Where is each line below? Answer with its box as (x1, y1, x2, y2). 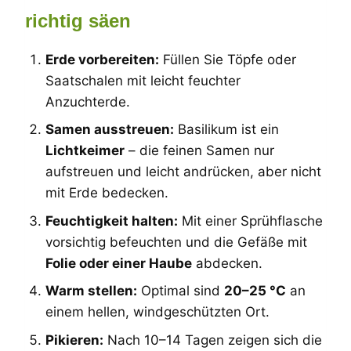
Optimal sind (136, 283, 224, 299)
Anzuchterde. (45, 93, 130, 110)
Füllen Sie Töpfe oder (158, 51, 296, 67)
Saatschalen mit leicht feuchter (45, 72, 241, 89)
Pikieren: (45, 331, 103, 348)
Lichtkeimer (45, 143, 125, 158)
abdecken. (191, 255, 262, 271)
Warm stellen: (45, 283, 137, 299)
